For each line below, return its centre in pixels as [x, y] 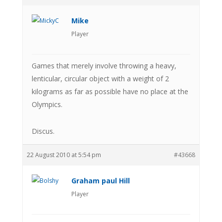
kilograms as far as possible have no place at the [110, 91]
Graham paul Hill [100, 180]
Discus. [43, 131]
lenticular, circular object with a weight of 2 [100, 78]
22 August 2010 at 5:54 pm [64, 155]
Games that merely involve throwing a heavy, [104, 65]
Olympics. [47, 104]
